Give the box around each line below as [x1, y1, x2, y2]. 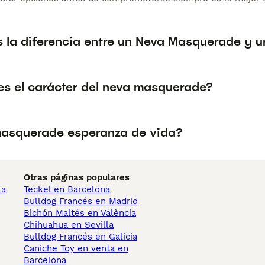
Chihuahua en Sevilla [24, 219, 114, 231]
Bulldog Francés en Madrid [24, 196, 138, 207]
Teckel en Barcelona [24, 184, 110, 195]
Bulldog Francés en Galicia [24, 231, 137, 243]
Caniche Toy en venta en [24, 243, 128, 254]
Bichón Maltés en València [24, 208, 136, 219]
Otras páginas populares [24, 172, 130, 183]
